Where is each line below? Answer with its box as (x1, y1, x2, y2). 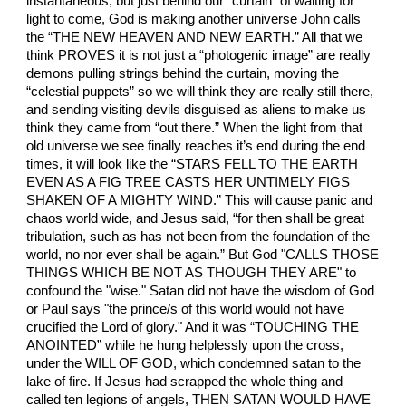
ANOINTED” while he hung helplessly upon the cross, (26, 338, 344, 353)
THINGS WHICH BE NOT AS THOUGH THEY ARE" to (26, 266, 357, 281)
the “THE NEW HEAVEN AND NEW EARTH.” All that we (26, 30, 363, 45)
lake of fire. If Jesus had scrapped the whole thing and (26, 374, 343, 390)
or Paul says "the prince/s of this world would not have (26, 302, 345, 317)
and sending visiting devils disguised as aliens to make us (26, 102, 367, 118)
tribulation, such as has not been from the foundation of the (26, 229, 371, 245)
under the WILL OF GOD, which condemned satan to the (26, 356, 362, 372)
